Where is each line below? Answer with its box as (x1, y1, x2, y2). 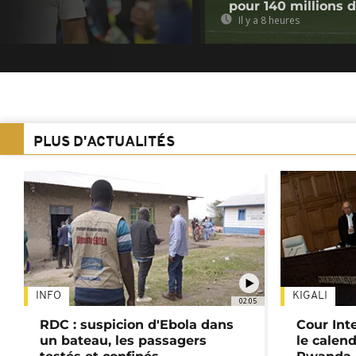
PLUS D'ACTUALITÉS (33, 135, 175, 151)
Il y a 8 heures (236, 14, 300, 28)
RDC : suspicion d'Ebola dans (40, 317, 234, 333)
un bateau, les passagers (40, 333, 207, 349)
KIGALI (292, 290, 327, 303)
